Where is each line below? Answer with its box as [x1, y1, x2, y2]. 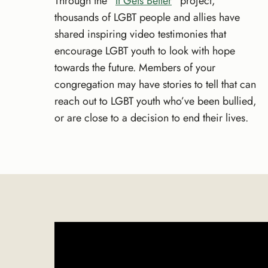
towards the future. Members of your [54, 59, 215, 75]
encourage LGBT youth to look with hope [54, 42, 235, 59]
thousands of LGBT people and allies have [54, 9, 240, 25]
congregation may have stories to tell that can [54, 76, 256, 92]
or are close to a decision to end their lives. [54, 109, 248, 126]
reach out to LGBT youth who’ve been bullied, [54, 93, 257, 109]
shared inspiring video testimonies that [54, 26, 226, 42]
